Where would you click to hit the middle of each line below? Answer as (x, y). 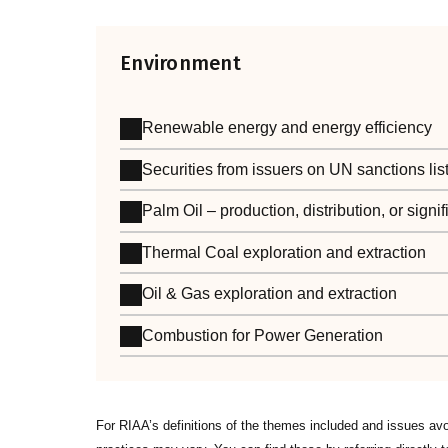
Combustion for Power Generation (263, 335)
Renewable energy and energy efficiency (287, 128)
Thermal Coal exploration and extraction (284, 252)
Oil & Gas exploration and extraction (270, 294)
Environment (180, 63)
